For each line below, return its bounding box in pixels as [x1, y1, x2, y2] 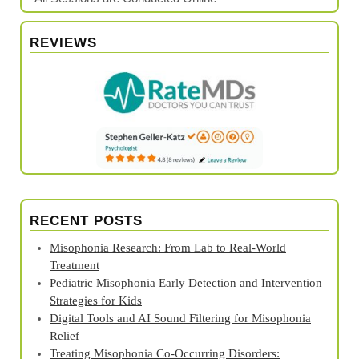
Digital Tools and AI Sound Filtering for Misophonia [50, 312, 311, 325]
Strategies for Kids [50, 294, 142, 308]
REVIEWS [30, 34, 97, 50]
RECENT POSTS [30, 213, 143, 229]
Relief [50, 329, 79, 343]
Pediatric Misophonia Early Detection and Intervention [50, 276, 322, 290]
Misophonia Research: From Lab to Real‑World [50, 241, 286, 255]
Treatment [50, 259, 99, 272]
